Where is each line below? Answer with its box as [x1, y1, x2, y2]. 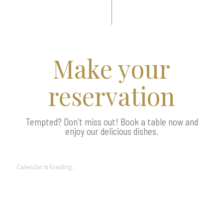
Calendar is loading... [16, 163, 76, 171]
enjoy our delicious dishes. [65, 125, 158, 137]
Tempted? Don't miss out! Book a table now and [25, 116, 198, 127]
